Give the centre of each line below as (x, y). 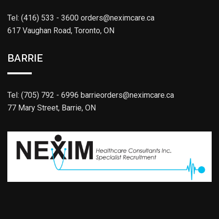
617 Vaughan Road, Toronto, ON (61, 30)
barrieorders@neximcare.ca (127, 95)
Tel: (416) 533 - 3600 (43, 18)
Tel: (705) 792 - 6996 (43, 95)
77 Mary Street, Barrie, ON (52, 108)
